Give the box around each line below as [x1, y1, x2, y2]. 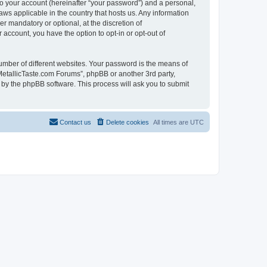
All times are [153, 118, 190, 126]
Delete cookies [106, 118, 149, 126]
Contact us [60, 118, 91, 126]
